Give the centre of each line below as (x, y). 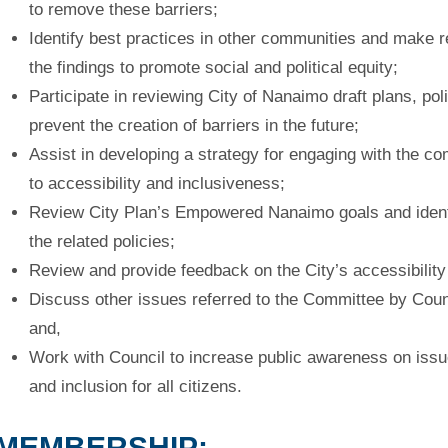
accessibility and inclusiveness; (166, 183)
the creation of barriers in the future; (224, 125)
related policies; (115, 241)
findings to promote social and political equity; (227, 67)
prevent (59, 125)
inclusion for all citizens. (151, 386)
